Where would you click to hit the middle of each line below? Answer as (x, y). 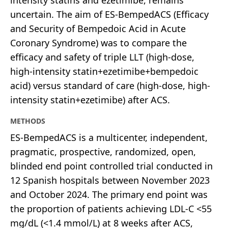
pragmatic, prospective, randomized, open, (103, 151)
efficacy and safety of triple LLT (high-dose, (102, 57)
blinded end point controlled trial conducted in (111, 166)
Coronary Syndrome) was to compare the (98, 42)
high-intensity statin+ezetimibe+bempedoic (104, 71)
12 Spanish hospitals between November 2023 (110, 180)
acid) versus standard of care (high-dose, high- (110, 85)
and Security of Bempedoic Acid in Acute (98, 28)
